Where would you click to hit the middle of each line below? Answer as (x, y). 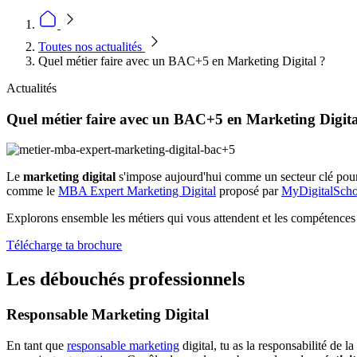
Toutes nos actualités (92, 47)
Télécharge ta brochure (64, 245)
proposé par (249, 191)
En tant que (37, 345)
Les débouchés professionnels (126, 279)
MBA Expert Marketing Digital (137, 191)
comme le (32, 191)
